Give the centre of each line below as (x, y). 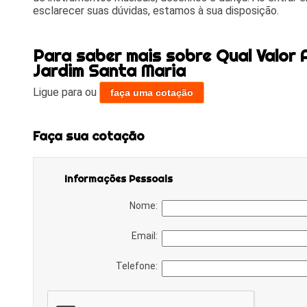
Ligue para (59, 92)
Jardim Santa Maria (109, 70)
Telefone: (138, 266)
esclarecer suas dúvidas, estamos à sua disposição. (156, 10)
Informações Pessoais (118, 179)
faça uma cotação (151, 92)
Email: (146, 235)
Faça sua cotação (88, 136)
